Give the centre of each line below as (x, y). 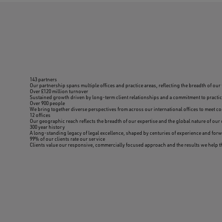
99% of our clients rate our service (67, 139)
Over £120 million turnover (59, 91)
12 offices (40, 115)
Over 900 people (47, 103)
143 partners (43, 79)
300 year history (47, 127)
